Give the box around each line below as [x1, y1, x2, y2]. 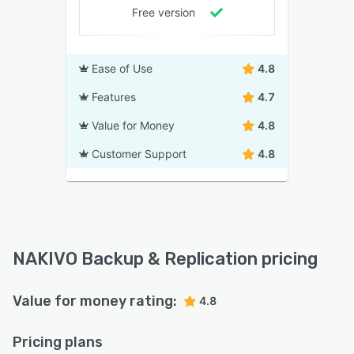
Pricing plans [13, 333, 103, 351]
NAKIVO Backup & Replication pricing [13, 247, 318, 269]
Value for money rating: [13, 292, 177, 310]
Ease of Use [92, 61, 153, 75]
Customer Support [92, 146, 186, 160]
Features [92, 89, 136, 104]
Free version [131, 5, 195, 19]
